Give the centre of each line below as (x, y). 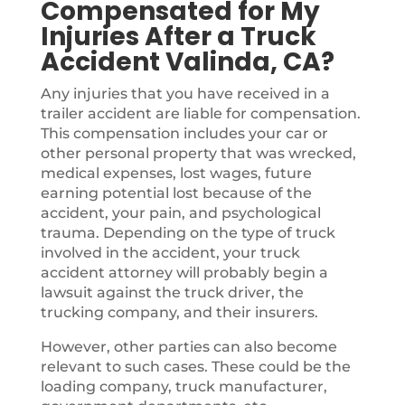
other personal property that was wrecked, (198, 153)
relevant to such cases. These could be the (195, 367)
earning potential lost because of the (176, 193)
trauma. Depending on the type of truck (188, 233)
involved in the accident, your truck (170, 253)
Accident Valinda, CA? (187, 62)
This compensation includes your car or (184, 133)
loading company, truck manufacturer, (184, 386)
